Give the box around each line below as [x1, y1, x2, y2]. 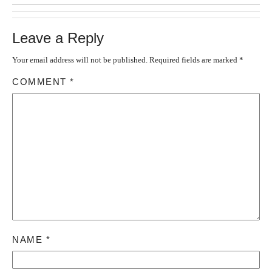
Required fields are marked [149, 55, 239, 64]
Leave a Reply [12, 29, 104, 46]
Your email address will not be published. [12, 55, 148, 64]
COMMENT [12, 76, 70, 87]
